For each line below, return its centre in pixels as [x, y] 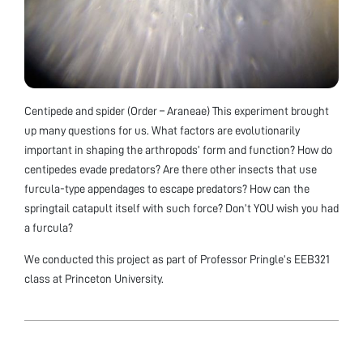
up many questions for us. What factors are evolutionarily [162, 131]
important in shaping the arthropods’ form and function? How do [178, 150]
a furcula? [49, 228]
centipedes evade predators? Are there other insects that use [171, 170]
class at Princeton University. [94, 279]
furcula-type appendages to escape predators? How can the [167, 189]
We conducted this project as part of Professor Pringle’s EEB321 [177, 260]
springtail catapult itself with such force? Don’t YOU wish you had [181, 209]
